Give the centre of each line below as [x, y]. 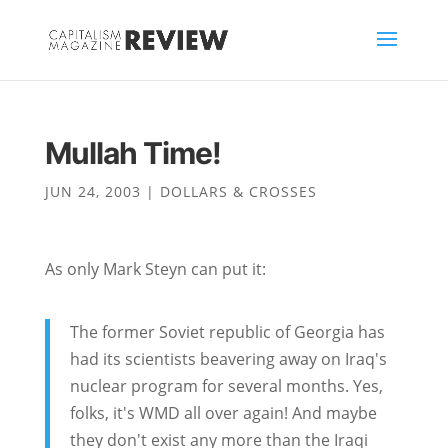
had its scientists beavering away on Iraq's [228, 359]
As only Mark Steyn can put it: [155, 269]
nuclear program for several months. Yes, [226, 386]
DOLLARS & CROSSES [238, 191]
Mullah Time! [132, 153]
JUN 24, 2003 [92, 191]
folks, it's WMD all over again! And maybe [223, 413]
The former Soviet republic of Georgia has [227, 332]
